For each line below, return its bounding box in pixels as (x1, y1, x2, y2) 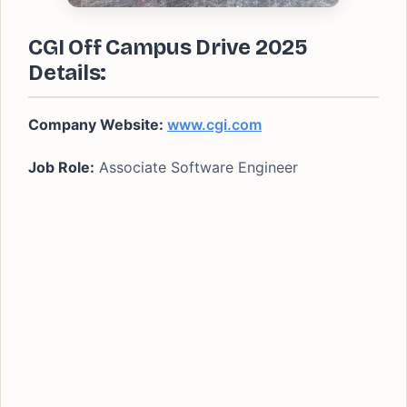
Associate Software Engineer (94, 158, 298, 176)
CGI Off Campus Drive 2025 (28, 35, 308, 60)
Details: (28, 60, 107, 85)
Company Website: (28, 115, 167, 134)
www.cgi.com (167, 115, 262, 134)
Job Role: (28, 158, 94, 176)
